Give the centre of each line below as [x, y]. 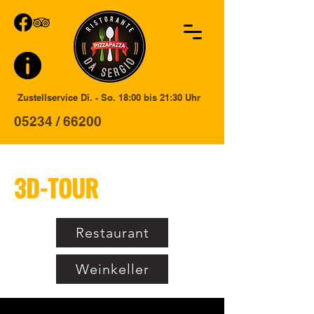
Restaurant [112, 233]
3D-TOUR [56, 187]
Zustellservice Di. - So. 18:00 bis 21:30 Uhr [109, 97]
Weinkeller [112, 269]
